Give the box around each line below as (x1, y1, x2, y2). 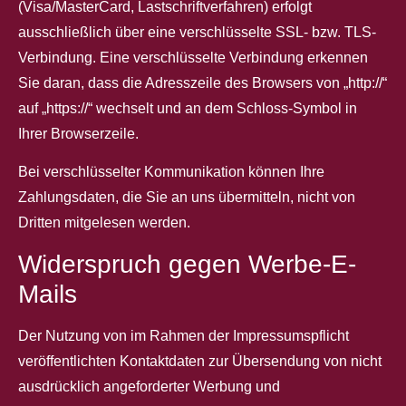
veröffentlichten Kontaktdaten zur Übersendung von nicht (18, 353, 382, 369)
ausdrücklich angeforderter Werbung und (18, 378, 280, 394)
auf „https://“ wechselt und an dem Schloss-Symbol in (18, 100, 357, 116)
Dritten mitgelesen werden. (18, 215, 190, 231)
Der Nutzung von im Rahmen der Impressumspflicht (18, 327, 349, 343)
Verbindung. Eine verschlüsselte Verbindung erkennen (18, 49, 368, 65)
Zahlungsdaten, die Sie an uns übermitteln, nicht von (18, 189, 355, 206)
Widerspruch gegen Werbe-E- (18, 249, 356, 278)
